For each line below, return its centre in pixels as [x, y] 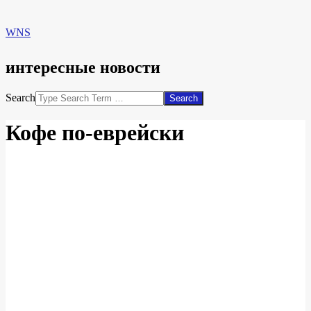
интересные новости [83, 67]
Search [20, 97]
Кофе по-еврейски [95, 133]
